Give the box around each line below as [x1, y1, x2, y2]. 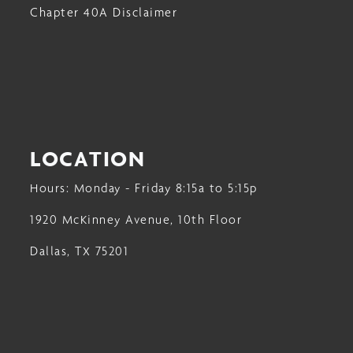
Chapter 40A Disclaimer [30, 4, 177, 20]
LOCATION [30, 145, 145, 171]
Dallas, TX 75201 [30, 243, 128, 258]
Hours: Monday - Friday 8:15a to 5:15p [30, 180, 258, 195]
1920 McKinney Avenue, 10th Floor [30, 211, 242, 227]
